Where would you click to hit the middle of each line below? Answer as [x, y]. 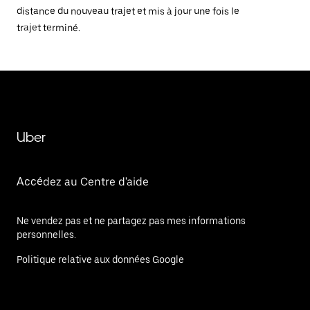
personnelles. [46, 235]
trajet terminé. [48, 28]
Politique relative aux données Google [100, 259]
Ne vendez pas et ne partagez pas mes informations [131, 221]
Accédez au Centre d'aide [83, 182]
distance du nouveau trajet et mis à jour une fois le [128, 11]
